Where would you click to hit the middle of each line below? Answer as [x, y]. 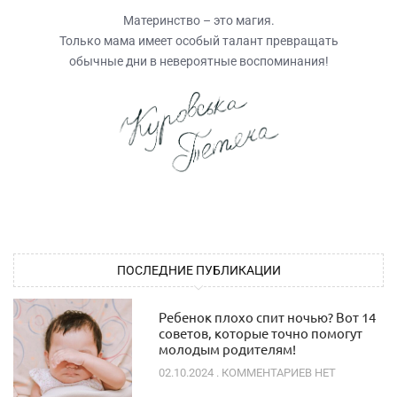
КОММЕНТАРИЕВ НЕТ [277, 372]
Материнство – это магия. [198, 21]
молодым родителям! [227, 348]
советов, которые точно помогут [260, 332]
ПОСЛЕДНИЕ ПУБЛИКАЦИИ [198, 270]
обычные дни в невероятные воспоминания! [198, 62]
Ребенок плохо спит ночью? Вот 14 [267, 316]
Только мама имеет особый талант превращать [198, 41]
